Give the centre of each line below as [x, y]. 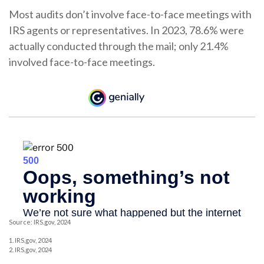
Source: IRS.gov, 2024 [40, 222]
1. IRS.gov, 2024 [30, 240]
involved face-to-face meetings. [82, 62]
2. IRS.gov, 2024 [30, 249]
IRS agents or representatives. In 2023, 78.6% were [126, 30]
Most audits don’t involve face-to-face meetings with [130, 14]
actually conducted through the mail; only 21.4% [119, 46]
